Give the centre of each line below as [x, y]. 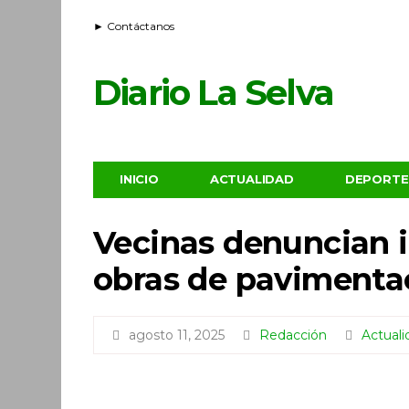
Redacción [293, 335]
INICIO [139, 179]
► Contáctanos [134, 26]
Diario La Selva [213, 93]
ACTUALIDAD [252, 179]
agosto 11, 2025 [177, 335]
